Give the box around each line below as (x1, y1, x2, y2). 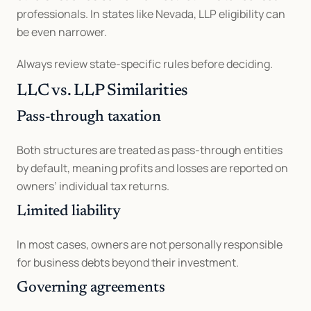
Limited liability (17, 204, 121, 219)
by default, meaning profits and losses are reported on (17, 160, 288, 176)
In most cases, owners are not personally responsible (17, 237, 283, 252)
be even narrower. (17, 24, 107, 40)
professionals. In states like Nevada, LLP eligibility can (17, 6, 285, 22)
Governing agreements (17, 280, 165, 296)
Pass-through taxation (17, 110, 161, 125)
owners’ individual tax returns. (17, 178, 169, 194)
